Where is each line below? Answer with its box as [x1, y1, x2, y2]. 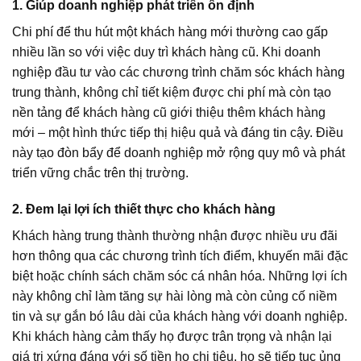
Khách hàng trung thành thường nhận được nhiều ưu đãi [12, 229, 338, 243]
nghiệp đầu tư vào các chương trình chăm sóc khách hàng [12, 64, 345, 79]
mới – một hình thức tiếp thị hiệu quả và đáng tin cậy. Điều [12, 125, 343, 139]
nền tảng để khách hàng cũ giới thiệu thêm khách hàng [12, 105, 326, 119]
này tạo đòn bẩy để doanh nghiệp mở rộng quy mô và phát [12, 145, 345, 160]
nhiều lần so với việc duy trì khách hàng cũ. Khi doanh [12, 44, 321, 59]
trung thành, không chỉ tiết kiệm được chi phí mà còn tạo [12, 85, 331, 99]
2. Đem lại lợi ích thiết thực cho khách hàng [12, 202, 276, 217]
